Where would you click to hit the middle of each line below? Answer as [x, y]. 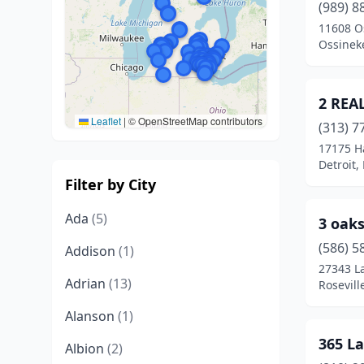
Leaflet [105, 121]
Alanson [91, 316]
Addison [92, 251]
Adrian [87, 284]
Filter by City [110, 184]
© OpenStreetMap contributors [194, 121]
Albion [86, 349]
